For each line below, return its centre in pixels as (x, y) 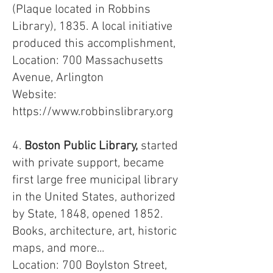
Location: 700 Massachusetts (88, 61)
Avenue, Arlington (58, 78)
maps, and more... (58, 249)
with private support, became (88, 163)
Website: (34, 95)
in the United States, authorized (94, 197)
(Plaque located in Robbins (81, 10)
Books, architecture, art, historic (94, 232)
